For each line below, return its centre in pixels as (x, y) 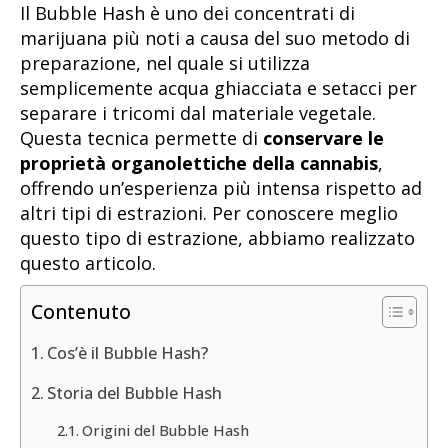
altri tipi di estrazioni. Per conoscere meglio (209, 213)
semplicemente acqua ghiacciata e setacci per (218, 88)
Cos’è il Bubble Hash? (128, 352)
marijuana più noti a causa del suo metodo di (215, 38)
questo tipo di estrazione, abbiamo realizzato (217, 238)
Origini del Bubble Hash (165, 430)
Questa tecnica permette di (141, 138)
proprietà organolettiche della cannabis (199, 163)
